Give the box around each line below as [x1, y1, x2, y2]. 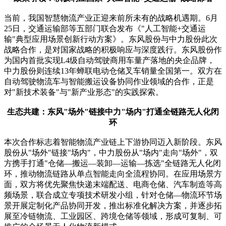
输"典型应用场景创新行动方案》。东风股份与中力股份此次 [4, 35, 217, 44]
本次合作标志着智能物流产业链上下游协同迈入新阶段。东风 [4, 138, 222, 147]
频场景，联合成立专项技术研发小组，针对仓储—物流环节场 [4, 191, 222, 200]
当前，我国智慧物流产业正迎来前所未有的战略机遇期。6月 [4, 14, 218, 23]
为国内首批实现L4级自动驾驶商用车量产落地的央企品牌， [4, 56, 215, 65]
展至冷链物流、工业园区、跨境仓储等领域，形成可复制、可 [4, 212, 222, 221]
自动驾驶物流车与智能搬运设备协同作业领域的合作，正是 [4, 77, 214, 86]
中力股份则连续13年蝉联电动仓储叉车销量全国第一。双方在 [4, 67, 222, 76]
